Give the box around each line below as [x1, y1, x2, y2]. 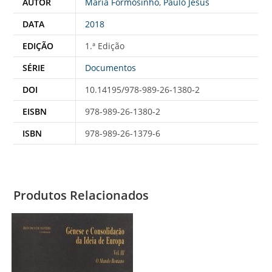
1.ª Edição [85, 39, 125, 52]
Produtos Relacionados [13, 186, 149, 203]
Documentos [85, 61, 137, 73]
